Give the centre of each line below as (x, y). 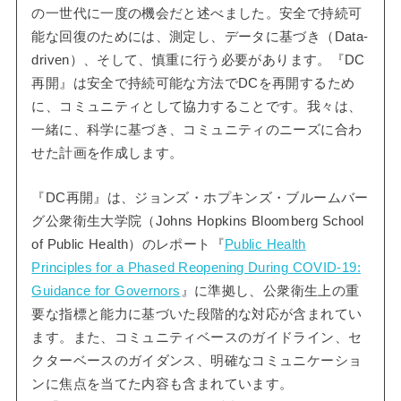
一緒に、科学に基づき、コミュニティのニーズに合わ (197, 130)
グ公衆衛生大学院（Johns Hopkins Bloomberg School (198, 221)
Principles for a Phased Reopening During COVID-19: (196, 267)
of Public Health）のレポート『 (128, 244)
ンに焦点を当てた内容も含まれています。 (162, 384)
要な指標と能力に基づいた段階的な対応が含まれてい (197, 314)
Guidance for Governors (106, 290)
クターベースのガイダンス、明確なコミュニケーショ (197, 360)
